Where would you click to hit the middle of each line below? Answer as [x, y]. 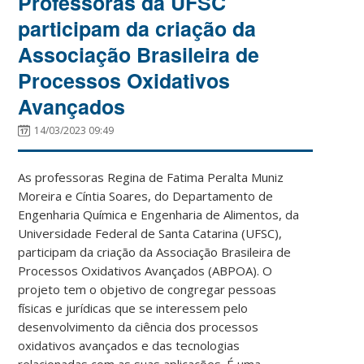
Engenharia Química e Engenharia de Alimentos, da [159, 214]
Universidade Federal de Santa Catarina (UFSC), [150, 233]
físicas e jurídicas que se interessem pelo [133, 308]
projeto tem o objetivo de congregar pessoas [147, 289]
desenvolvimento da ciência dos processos [139, 326]
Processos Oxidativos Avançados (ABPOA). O [145, 270]
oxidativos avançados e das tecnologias [129, 345]
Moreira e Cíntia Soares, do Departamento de [146, 195]
